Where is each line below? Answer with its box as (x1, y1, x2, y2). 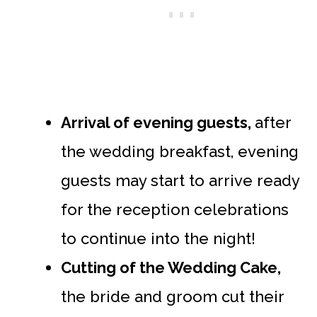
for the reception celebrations (61, 200, 289, 219)
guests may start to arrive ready (61, 171, 299, 190)
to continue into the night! (61, 229, 255, 248)
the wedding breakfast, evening (61, 142, 299, 161)
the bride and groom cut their (61, 287, 284, 306)
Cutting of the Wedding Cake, (61, 258, 281, 277)
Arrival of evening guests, (61, 113, 255, 132)
